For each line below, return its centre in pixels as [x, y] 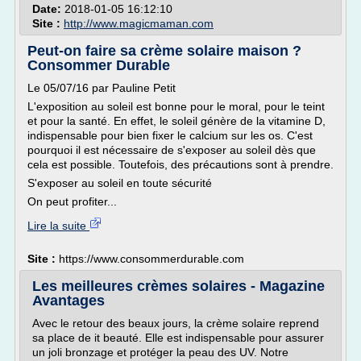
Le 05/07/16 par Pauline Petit [102, 88]
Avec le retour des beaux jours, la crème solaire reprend [176, 323]
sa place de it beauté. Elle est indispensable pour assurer [178, 338]
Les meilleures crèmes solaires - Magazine [178, 286]
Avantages [68, 301]
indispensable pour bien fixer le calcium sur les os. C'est [170, 135]
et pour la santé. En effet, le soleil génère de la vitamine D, [176, 121]
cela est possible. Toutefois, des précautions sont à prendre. [180, 164]
